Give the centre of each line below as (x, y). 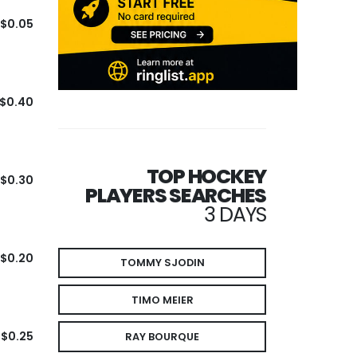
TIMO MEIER (162, 300)
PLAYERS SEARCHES (176, 195)
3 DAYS (235, 214)
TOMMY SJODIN (162, 263)
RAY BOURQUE (162, 337)
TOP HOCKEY (206, 176)
